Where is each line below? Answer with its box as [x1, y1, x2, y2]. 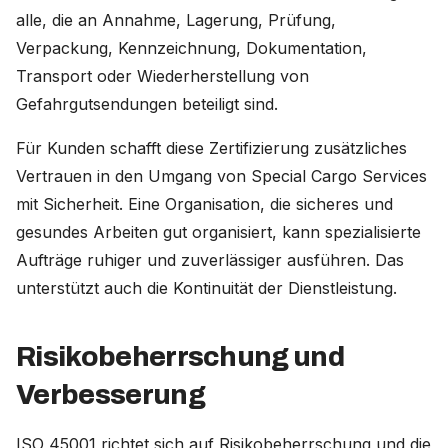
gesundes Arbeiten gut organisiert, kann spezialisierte [16, 222, 421, 242]
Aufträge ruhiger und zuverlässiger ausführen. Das [16, 250, 404, 270]
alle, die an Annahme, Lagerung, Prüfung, [16, 10, 336, 30]
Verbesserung [16, 380, 205, 410]
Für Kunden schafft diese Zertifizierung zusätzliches [16, 138, 407, 158]
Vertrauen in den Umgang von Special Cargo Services [16, 166, 427, 186]
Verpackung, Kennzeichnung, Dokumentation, [16, 38, 367, 58]
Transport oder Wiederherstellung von [16, 66, 309, 86]
